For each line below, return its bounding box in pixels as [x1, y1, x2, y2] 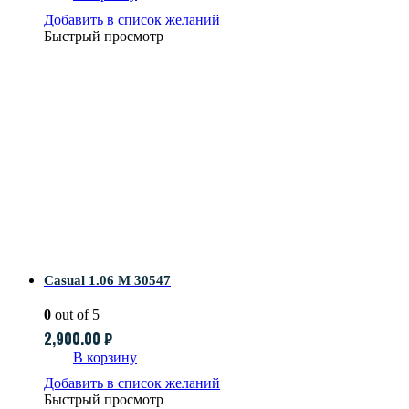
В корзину [73, 350, 137, 366]
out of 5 [51, 307, 100, 323]
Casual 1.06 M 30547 [44, 273, 171, 288]
